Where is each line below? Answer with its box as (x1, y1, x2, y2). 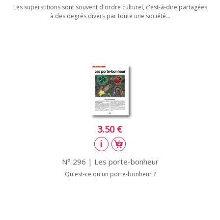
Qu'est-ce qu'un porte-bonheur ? (64, 169, 156, 178)
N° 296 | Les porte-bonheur (61, 156, 159, 166)
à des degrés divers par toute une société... (50, 11, 170, 20)
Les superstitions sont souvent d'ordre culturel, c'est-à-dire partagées (13, 2, 207, 11)
